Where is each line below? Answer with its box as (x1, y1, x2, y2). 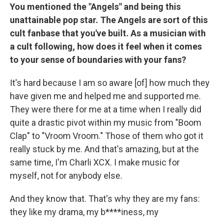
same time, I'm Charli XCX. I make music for (10, 157, 180, 167)
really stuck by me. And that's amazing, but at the (10, 143, 199, 154)
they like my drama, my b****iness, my (10, 206, 159, 217)
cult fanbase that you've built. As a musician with (10, 27, 206, 38)
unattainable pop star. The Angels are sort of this (10, 14, 208, 25)
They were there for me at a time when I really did (10, 104, 201, 114)
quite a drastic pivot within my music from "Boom (10, 117, 201, 128)
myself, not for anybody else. (10, 170, 122, 181)
